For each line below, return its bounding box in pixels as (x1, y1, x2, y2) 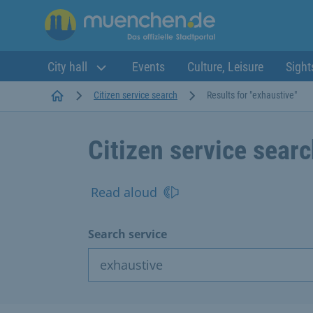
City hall (48, 59, 90, 74)
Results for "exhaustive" (207, 89, 297, 101)
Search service (88, 226, 167, 242)
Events (132, 59, 165, 74)
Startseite (64, 88, 101, 100)
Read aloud (91, 183, 157, 201)
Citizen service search (94, 89, 177, 101)
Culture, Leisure (187, 59, 263, 74)
